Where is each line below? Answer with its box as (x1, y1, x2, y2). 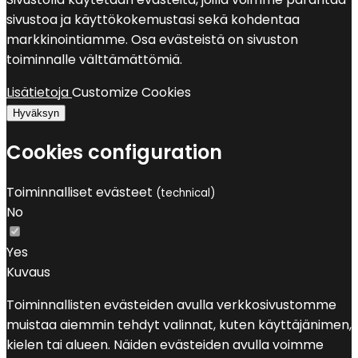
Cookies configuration (6, 139, 222, 166)
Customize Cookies (72, 83, 191, 102)
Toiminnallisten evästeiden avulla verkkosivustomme (6, 296, 336, 315)
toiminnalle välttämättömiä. (6, 50, 185, 70)
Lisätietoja (6, 83, 72, 102)
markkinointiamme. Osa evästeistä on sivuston (6, 30, 298, 50)
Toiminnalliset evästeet (6, 183, 156, 202)
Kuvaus (6, 263, 50, 282)
